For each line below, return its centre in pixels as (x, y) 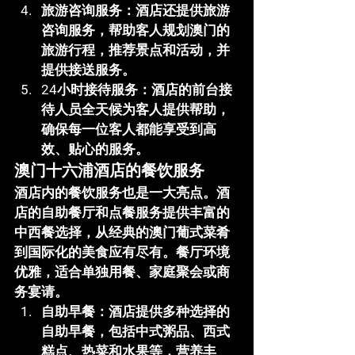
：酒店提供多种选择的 (162, 311)
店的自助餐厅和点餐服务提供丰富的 (122, 212)
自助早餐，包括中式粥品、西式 (136, 331)
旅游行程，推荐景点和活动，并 (136, 50)
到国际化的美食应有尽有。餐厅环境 (122, 252)
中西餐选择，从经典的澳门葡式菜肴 (122, 232)
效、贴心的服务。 (95, 149)
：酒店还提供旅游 (176, 10)
